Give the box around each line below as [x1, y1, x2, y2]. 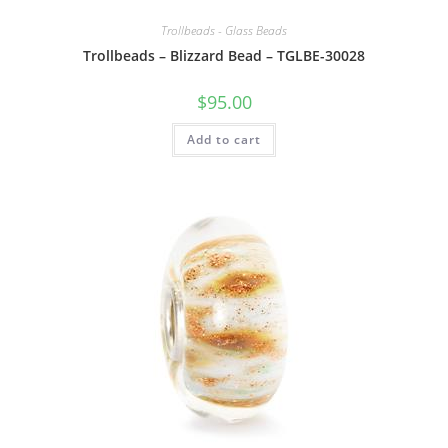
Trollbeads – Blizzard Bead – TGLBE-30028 [83, 46, 365, 66]
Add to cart [187, 131, 261, 149]
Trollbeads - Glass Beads [161, 22, 287, 40]
